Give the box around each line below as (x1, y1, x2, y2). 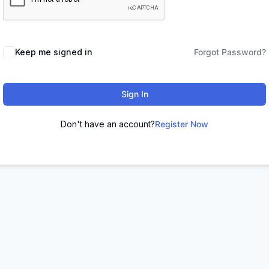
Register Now (155, 118, 208, 129)
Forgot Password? (194, 46, 266, 57)
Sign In (121, 88, 148, 99)
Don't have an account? (61, 118, 155, 129)
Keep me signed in (15, 46, 92, 57)
